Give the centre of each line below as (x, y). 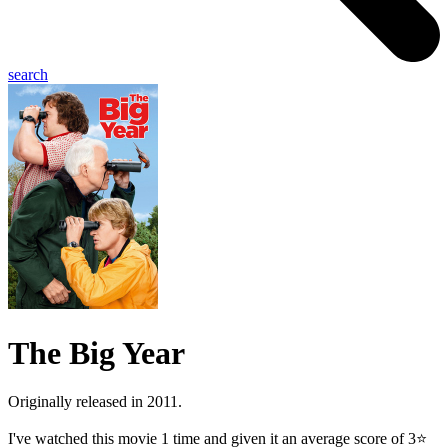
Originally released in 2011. (95, 401)
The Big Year (96, 352)
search (28, 75)
